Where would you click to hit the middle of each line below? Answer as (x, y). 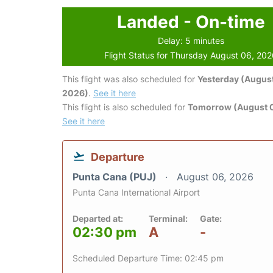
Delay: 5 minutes (191, 41)
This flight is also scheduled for (125, 107)
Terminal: (168, 218)
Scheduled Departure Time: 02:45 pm (148, 258)
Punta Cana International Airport (136, 192)
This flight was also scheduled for (130, 79)
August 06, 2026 (215, 177)
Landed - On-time (191, 22)
